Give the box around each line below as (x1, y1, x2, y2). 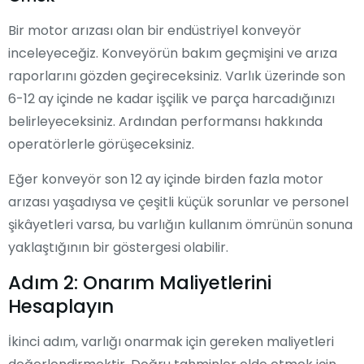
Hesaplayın (8, 292, 114, 319)
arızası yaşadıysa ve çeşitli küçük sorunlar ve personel (8, 192, 349, 211)
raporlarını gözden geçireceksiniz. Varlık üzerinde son (8, 66, 345, 85)
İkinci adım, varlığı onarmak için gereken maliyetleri (8, 331, 334, 351)
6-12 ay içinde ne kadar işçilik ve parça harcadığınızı (8, 89, 335, 108)
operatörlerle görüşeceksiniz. (8, 134, 194, 154)
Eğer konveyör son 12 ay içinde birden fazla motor (8, 169, 323, 188)
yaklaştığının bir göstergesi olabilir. (8, 237, 228, 257)
